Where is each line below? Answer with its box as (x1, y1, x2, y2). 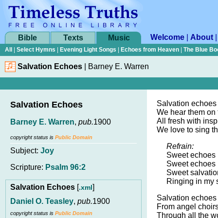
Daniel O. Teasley (10, 197, 73, 205)
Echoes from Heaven (121, 46, 179, 53)
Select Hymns (17, 46, 55, 53)
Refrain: (166, 142, 194, 150)
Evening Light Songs (60, 46, 116, 53)
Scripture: (10, 163, 45, 171)
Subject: (10, 146, 40, 155)
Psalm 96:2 (45, 163, 86, 171)
